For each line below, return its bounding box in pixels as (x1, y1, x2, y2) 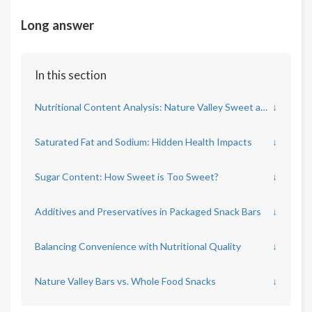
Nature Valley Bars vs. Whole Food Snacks (35, 275, 216, 287)
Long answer (21, 17, 94, 33)
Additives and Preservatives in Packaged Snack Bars (35, 205, 261, 217)
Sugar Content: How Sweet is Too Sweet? (35, 171, 219, 182)
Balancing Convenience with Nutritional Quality (35, 240, 241, 252)
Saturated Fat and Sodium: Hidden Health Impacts (35, 136, 252, 148)
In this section (35, 68, 107, 82)
